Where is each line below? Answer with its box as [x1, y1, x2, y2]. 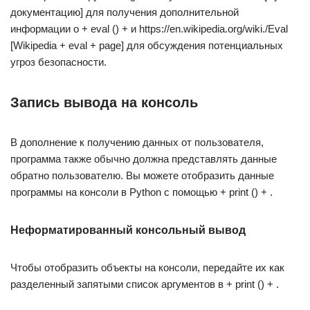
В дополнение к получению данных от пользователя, [10, 136, 264, 148]
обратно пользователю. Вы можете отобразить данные [10, 170, 274, 181]
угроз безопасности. [10, 56, 107, 68]
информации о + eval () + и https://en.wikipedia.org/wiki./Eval [10, 23, 288, 35]
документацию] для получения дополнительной [10, 6, 239, 18]
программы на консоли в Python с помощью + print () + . [10, 186, 273, 198]
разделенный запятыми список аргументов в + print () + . [10, 278, 279, 290]
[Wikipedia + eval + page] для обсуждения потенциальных [10, 39, 283, 51]
